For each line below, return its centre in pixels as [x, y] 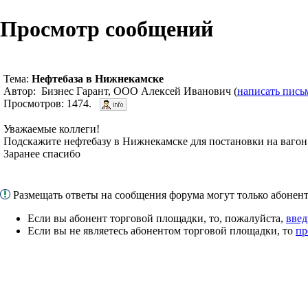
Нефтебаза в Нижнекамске [98, 78]
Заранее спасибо [42, 153]
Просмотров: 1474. [52, 103]
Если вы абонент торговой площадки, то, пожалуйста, [157, 218]
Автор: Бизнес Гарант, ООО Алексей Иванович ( [120, 91]
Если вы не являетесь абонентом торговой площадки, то [162, 230]
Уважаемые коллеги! [52, 129]
